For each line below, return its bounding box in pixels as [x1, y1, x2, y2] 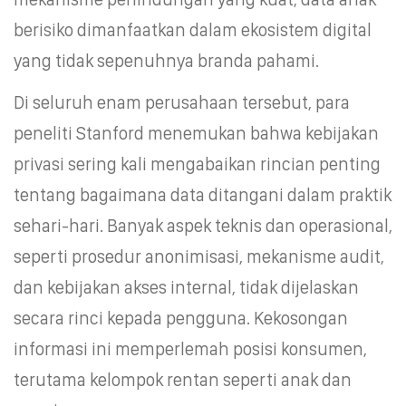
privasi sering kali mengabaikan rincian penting [14, 152, 381, 175]
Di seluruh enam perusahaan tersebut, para [14, 91, 350, 113]
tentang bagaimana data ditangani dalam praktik [14, 183, 391, 206]
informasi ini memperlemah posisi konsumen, [14, 337, 367, 360]
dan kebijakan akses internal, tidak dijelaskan [14, 275, 359, 298]
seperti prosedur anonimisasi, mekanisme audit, [14, 245, 384, 267]
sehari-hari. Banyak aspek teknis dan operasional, [14, 214, 392, 237]
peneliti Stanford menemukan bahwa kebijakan [14, 121, 379, 144]
